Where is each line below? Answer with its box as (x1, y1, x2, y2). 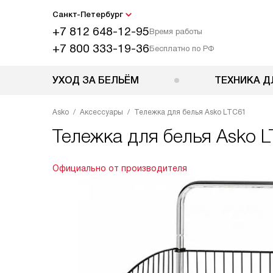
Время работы (149, 27, 202, 36)
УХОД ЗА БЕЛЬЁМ (52, 75, 139, 85)
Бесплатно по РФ (149, 44, 214, 53)
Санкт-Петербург (52, 10, 123, 19)
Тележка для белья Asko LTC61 (134, 108, 246, 116)
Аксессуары (80, 108, 123, 116)
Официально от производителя (52, 163, 187, 173)
